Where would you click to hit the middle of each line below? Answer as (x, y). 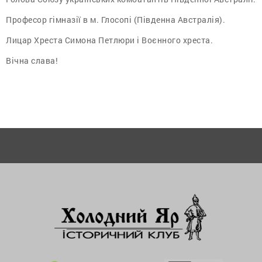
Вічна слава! (32, 60)
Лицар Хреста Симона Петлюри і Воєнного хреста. (109, 40)
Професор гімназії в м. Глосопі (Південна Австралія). (116, 19)
